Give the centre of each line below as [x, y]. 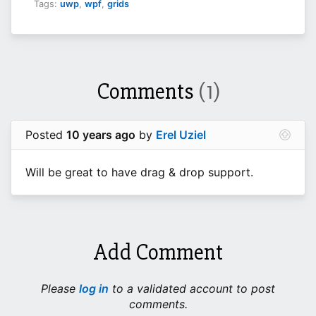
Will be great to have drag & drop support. [139, 172]
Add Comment [158, 253]
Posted [46, 135]
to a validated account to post [192, 289]
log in [94, 289]
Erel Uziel [181, 135]
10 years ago [101, 135]
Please [60, 289]
